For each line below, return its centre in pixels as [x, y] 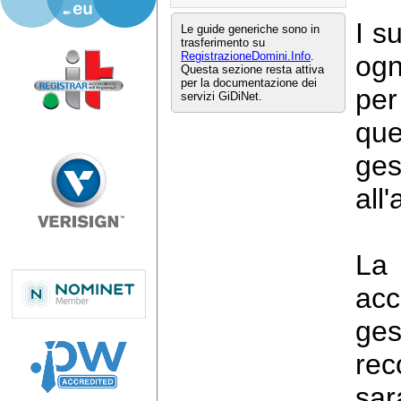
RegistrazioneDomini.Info [246, 56]
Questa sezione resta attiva [252, 69]
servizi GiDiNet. [222, 96]
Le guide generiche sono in [250, 29]
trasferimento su [223, 43]
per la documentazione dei [249, 83]
